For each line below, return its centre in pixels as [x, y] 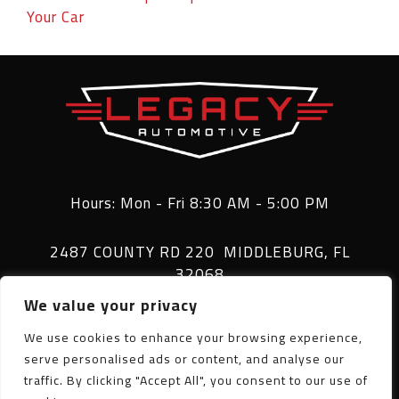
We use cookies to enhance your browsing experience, [193, 338]
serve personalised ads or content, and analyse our [184, 359]
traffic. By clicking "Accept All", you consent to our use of [196, 380]
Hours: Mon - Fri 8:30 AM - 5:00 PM [199, 203]
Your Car [56, 16]
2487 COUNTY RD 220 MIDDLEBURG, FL [199, 252]
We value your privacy [111, 305]
